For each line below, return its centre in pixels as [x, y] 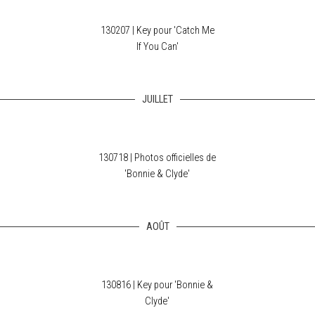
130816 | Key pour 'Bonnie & [157, 285]
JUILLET [157, 99]
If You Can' [157, 47]
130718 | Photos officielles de [157, 158]
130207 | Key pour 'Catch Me [157, 31]
